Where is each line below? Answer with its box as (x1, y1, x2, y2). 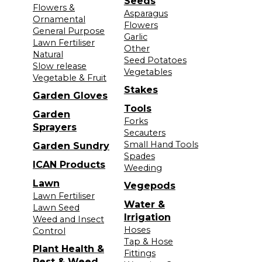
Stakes (123, 84, 158, 95)
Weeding (123, 162, 162, 173)
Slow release (33, 60, 87, 71)
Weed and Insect (33, 213, 104, 225)
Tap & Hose (123, 236, 173, 247)
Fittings (123, 247, 156, 258)
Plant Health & (33, 243, 104, 254)
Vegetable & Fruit (33, 72, 106, 83)
